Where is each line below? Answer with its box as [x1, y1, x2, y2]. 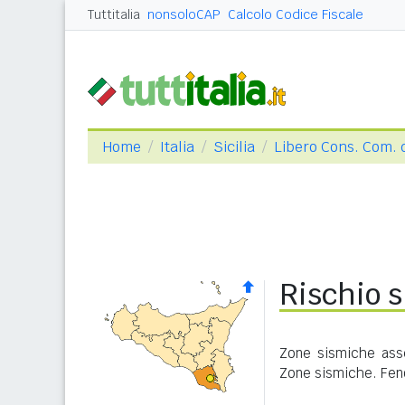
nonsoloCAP [147, 6, 221, 23]
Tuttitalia [88, 6, 140, 23]
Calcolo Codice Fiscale [228, 6, 363, 23]
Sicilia [213, 137, 255, 156]
